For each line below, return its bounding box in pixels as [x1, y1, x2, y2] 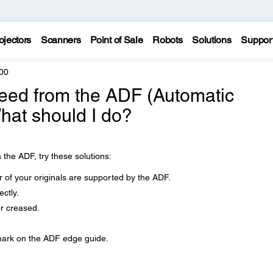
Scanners [40, 34, 81, 46]
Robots [152, 34, 183, 46]
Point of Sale [90, 34, 143, 46]
